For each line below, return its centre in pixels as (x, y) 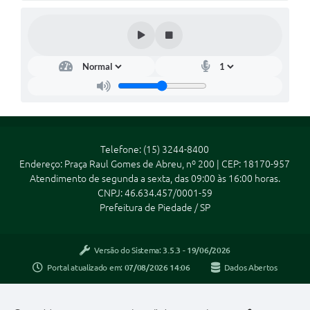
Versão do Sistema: (129, 250)
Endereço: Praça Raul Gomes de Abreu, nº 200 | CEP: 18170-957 (155, 164)
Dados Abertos (250, 268)
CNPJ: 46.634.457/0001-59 (155, 193)
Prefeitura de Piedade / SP (155, 207)
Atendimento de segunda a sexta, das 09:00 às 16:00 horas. (155, 178)
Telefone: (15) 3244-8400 (155, 149)
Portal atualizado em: (86, 268)
